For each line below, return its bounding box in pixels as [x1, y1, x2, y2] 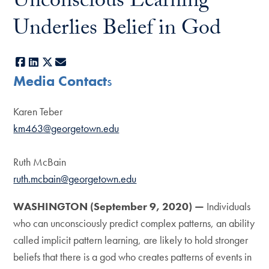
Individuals [204, 199, 251, 213]
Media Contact [13, 71, 107, 90]
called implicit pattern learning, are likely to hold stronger [13, 232, 249, 247]
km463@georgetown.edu [13, 121, 119, 135]
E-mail [67, 55, 94, 69]
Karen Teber [13, 104, 63, 118]
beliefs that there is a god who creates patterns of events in [13, 249, 252, 264]
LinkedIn [40, 55, 74, 69]
